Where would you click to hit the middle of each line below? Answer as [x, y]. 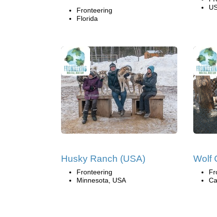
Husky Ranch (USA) [103, 158]
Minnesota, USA [101, 180]
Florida [87, 18]
